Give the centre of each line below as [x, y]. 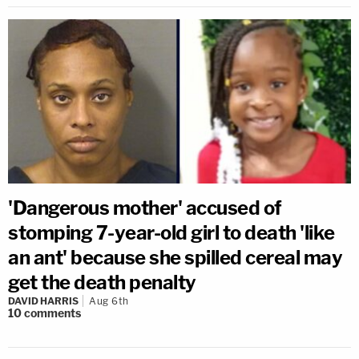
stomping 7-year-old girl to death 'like [171, 233]
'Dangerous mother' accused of [145, 208]
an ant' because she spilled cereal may [175, 258]
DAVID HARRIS [43, 301]
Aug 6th [109, 301]
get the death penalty [102, 282]
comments [52, 313]
